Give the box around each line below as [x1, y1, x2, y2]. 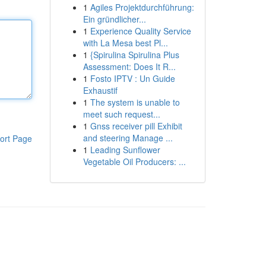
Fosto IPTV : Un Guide [90, 72, 175, 84]
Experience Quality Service [90, 25, 191, 37]
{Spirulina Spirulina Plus [90, 49, 179, 61]
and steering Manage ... [83, 132, 173, 144]
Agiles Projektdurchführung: [90, 1, 194, 13]
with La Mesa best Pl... [83, 37, 168, 49]
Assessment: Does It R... [83, 61, 176, 72]
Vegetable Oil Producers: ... [83, 156, 186, 167]
